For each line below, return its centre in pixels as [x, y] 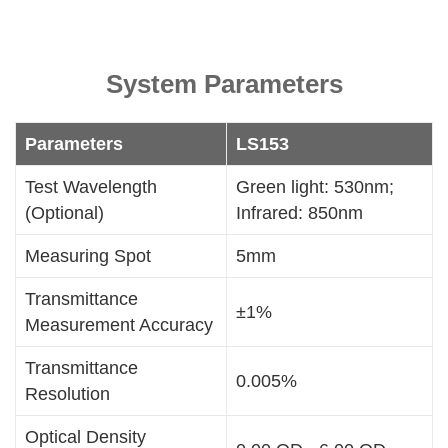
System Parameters [224, 84]
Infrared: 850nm [299, 212]
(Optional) [64, 212]
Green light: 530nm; [314, 186]
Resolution [67, 393]
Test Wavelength [90, 186]
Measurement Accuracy [118, 324]
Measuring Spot [87, 255]
